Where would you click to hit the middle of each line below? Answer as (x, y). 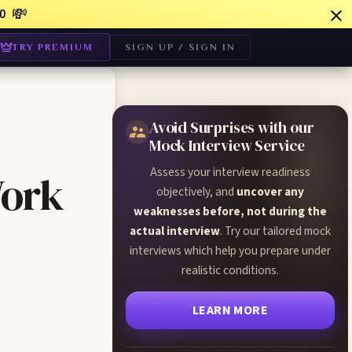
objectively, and (196, 192)
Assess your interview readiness (230, 172)
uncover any (270, 192)
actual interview (175, 231)
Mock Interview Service (227, 145)
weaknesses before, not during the (230, 211)
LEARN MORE (230, 310)
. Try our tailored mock (275, 231)
